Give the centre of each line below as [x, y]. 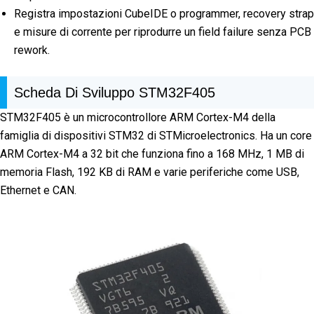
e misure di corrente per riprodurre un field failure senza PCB [163, 32]
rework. [32, 50]
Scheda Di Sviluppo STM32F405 [115, 93]
